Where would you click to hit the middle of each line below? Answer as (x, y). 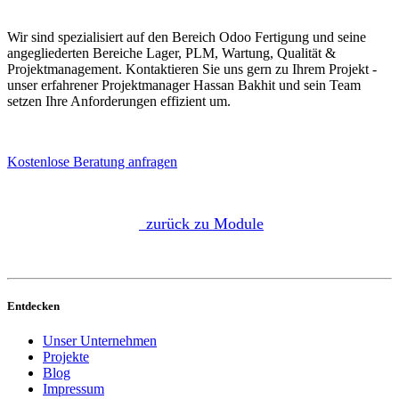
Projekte (66, 357)
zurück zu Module (205, 223)
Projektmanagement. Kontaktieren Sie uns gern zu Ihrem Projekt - (192, 69)
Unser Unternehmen (100, 341)
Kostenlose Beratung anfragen (92, 161)
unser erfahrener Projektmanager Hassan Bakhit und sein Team (184, 85)
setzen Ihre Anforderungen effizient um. (121, 101)
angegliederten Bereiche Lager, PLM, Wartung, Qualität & (171, 53)
